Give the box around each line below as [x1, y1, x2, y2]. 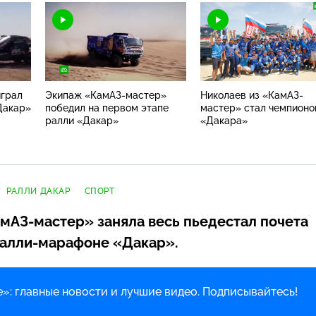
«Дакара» [200, 114, 248, 126]
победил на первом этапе [45, 102, 169, 114]
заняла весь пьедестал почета [94, 212, 308, 230]
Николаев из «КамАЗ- [200, 89, 303, 101]
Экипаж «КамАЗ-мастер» [45, 89, 166, 101]
